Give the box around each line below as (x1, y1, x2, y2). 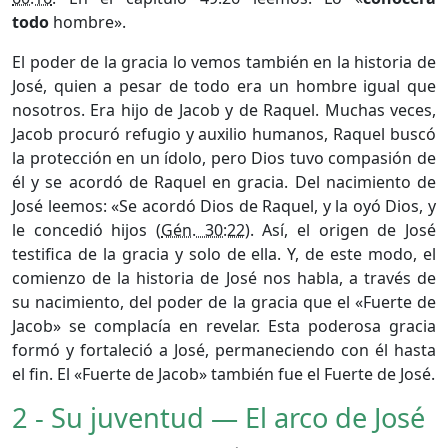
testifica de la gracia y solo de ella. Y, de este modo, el (12, 242, 436, 265)
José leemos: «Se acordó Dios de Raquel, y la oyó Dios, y (12, 194, 436, 217)
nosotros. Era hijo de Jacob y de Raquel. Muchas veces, (12, 98, 436, 121)
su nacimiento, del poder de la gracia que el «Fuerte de (12, 290, 436, 313)
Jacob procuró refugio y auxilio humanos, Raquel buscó (12, 122, 436, 145)
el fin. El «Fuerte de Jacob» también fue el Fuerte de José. (12, 362, 435, 385)
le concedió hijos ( (12, 218, 161, 241)
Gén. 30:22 (161, 218, 245, 241)
